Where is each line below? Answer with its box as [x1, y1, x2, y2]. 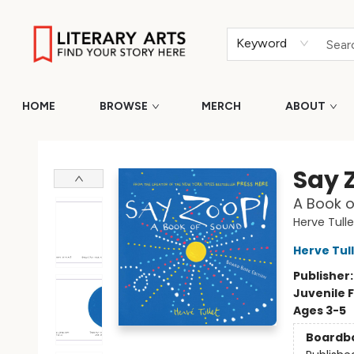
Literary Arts [12, 132, 77, 148]
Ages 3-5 [292, 303, 346, 318]
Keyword [236, 36, 288, 51]
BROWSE [100, 100, 148, 113]
